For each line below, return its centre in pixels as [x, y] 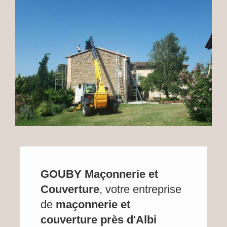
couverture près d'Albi [99, 220]
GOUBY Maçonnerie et [99, 174]
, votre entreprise [140, 189]
